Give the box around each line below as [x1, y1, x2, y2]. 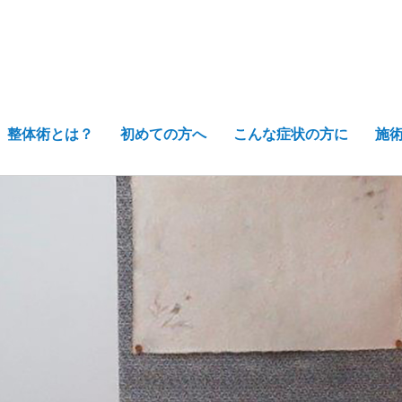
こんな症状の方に [233, 127, 348, 142]
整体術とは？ [7, 127, 93, 142]
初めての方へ [120, 127, 206, 142]
